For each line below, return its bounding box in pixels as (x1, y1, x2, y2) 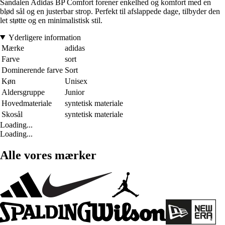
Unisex (65, 76, 87, 85)
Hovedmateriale (2, 98, 52, 107)
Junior (65, 87, 84, 96)
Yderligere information (8, 33, 81, 42)
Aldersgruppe (2, 87, 45, 96)
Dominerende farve (2, 65, 63, 74)
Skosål (2, 109, 23, 119)
